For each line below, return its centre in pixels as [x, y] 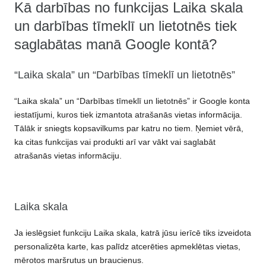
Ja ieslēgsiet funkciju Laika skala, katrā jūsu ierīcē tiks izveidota [133, 233]
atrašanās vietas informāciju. [68, 156]
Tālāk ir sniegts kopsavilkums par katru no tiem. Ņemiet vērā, [129, 129]
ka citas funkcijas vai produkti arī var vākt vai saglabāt [115, 142]
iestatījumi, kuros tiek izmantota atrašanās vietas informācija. [128, 115]
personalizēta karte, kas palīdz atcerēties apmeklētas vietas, [127, 247]
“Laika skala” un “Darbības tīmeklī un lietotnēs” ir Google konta [132, 101]
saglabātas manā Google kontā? [115, 45]
